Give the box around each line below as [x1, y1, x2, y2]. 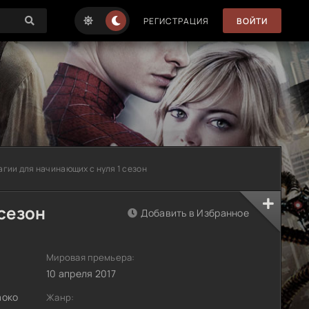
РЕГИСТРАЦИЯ [143, 14, 209, 27]
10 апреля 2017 [46, 267, 116, 280]
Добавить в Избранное [141, 206, 249, 219]
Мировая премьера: [46, 251, 135, 263]
